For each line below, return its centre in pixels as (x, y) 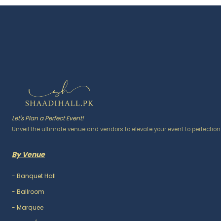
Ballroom (31, 192)
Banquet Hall (36, 176)
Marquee (30, 207)
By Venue (28, 154)
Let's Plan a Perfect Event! (48, 118)
